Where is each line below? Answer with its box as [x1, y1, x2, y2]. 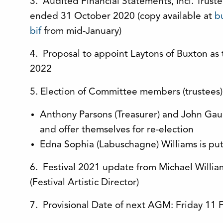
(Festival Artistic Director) [30, 178, 139, 188]
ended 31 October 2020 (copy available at [30, 11, 215, 21]
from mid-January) [41, 26, 121, 36]
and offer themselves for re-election [40, 125, 194, 135]
